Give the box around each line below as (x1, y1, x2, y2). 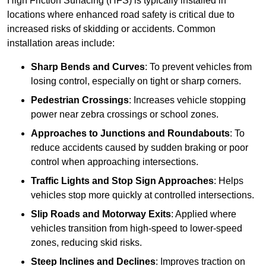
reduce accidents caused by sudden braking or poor (31, 142, 248, 153)
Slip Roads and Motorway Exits (31, 209, 171, 220)
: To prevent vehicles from (145, 62, 252, 72)
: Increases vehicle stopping (129, 95, 246, 106)
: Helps (214, 176, 243, 186)
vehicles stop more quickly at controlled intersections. (31, 190, 254, 201)
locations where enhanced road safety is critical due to (7, 9, 235, 20)
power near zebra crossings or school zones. (31, 109, 218, 120)
